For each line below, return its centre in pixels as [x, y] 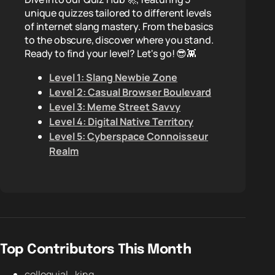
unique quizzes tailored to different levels [118, 13]
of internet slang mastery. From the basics [119, 26]
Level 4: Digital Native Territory [121, 122]
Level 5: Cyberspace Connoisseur [129, 136]
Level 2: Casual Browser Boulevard [130, 92]
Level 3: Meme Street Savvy [115, 107]
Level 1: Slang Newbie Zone [113, 77]
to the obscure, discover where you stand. [119, 40]
